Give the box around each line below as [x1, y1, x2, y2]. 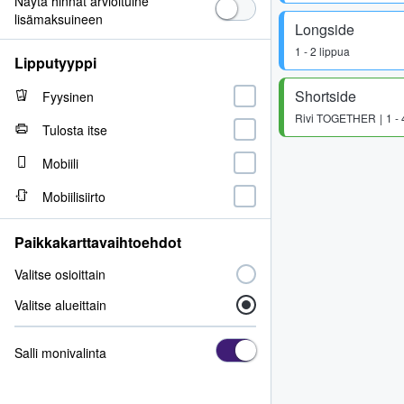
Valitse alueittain [14, 296, 106, 314]
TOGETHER [317, 110, 376, 125]
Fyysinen [42, 87, 94, 106]
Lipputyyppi [14, 52, 96, 73]
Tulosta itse [42, 120, 107, 139]
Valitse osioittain [14, 265, 106, 283]
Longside [295, 19, 354, 40]
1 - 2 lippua [295, 43, 350, 59]
